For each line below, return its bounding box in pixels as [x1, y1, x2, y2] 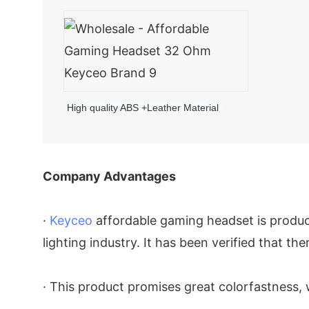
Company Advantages [43, 168, 176, 183]
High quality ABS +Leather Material [67, 101, 222, 113]
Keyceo [50, 212, 92, 228]
